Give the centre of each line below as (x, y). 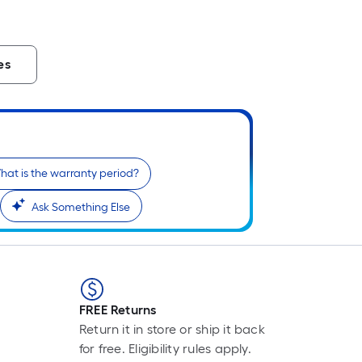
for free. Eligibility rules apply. (165, 349)
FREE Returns (118, 310)
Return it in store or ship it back (172, 330)
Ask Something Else (81, 208)
